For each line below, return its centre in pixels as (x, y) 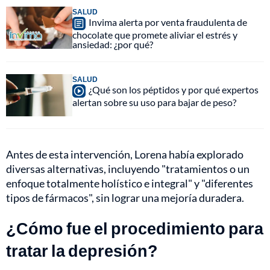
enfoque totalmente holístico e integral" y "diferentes (130, 184)
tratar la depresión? (82, 251)
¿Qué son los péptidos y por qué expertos (174, 90)
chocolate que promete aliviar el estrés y (155, 35)
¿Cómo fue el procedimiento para (135, 228)
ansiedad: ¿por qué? (113, 45)
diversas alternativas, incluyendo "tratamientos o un (128, 169)
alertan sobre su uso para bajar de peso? (154, 102)
